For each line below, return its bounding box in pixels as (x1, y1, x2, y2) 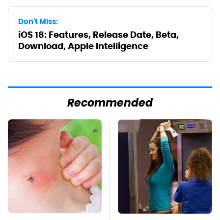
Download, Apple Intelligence (18, 40, 148, 52)
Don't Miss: (18, 17, 58, 27)
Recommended (67, 95, 153, 113)
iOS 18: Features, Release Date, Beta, (18, 29, 179, 41)
